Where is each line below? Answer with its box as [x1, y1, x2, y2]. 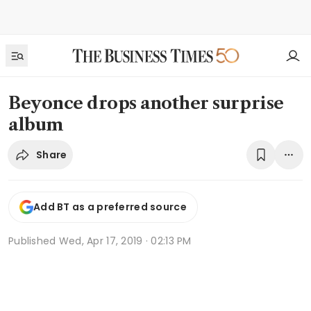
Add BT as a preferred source [33, 200, 187, 215]
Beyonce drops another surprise [8, 93, 284, 113]
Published [8, 233, 59, 248]
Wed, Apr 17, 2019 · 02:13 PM [58, 233, 192, 248]
